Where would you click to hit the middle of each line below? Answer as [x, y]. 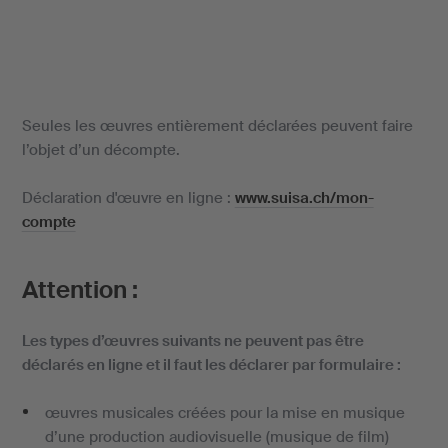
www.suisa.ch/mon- [304, 198]
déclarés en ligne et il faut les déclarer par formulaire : [211, 365]
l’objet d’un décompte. [100, 150]
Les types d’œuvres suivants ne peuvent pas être [192, 341]
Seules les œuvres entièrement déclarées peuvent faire [217, 126]
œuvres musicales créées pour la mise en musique [225, 413]
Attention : [79, 289]
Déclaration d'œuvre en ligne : [128, 198]
